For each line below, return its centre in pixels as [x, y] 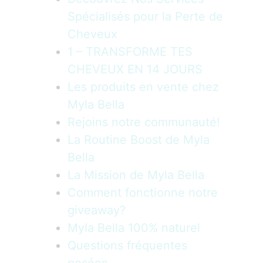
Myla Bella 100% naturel [134, 227]
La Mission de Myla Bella [136, 175]
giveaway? [97, 210]
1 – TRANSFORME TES [130, 51]
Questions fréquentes [127, 245]
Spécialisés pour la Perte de [145, 16]
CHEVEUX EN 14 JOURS [135, 69]
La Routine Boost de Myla [139, 139]
